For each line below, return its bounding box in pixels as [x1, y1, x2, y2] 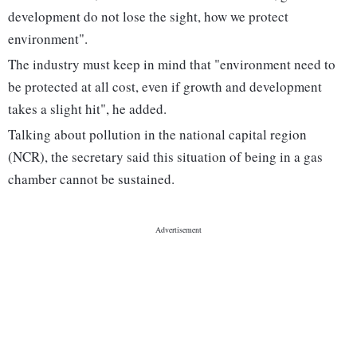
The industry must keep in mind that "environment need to [8, 55, 335, 74]
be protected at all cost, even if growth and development [8, 77, 322, 96]
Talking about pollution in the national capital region [8, 125, 307, 144]
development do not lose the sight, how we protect [8, 7, 288, 26]
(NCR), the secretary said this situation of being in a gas [8, 147, 323, 167]
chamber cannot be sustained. [8, 170, 175, 189]
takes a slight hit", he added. [8, 100, 167, 119]
